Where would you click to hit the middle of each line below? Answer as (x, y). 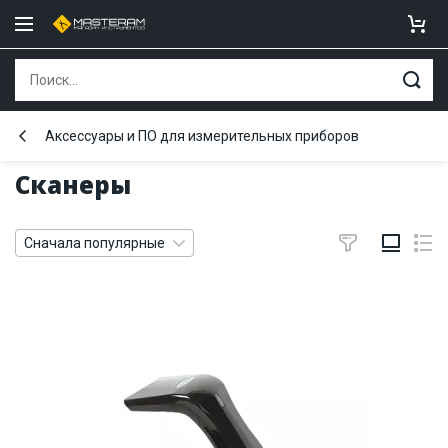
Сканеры (73, 184)
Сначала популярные (94, 243)
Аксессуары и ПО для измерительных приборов (202, 136)
